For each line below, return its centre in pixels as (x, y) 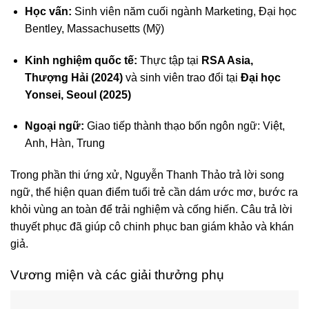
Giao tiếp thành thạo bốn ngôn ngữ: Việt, (184, 126)
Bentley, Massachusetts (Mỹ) (94, 28)
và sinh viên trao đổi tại (181, 77)
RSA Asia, (227, 60)
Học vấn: (48, 11)
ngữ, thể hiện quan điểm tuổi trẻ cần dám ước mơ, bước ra (154, 192)
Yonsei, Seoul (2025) (78, 94)
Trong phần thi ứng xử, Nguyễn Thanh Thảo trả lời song (147, 175)
